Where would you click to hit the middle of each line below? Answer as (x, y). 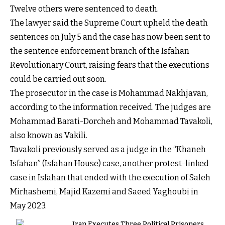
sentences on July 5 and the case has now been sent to (110, 37)
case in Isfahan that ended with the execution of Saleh (110, 177)
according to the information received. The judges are (110, 107)
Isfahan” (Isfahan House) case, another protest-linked (109, 163)
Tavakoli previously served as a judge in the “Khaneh (108, 149)
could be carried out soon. (58, 79)
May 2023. (28, 205)
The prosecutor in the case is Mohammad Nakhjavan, (109, 93)
